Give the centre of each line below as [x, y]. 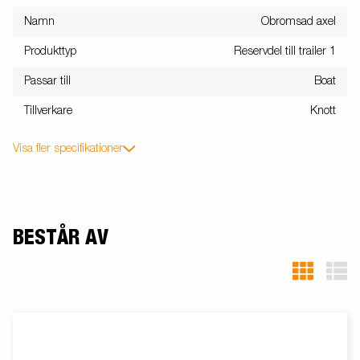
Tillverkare [48, 110]
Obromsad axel [299, 21]
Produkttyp [50, 51]
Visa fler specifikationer [68, 148]
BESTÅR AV [61, 237]
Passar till [47, 81]
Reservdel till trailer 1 [285, 51]
